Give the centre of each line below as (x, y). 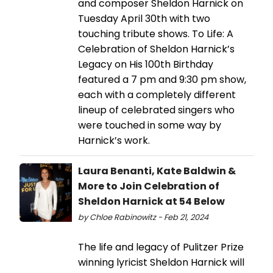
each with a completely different (157, 94)
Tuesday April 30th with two (144, 18)
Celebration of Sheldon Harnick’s (156, 49)
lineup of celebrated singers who (156, 110)
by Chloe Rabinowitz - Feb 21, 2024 (143, 217)
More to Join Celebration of (149, 186)
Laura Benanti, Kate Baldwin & (157, 171)
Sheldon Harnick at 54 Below (151, 201)
